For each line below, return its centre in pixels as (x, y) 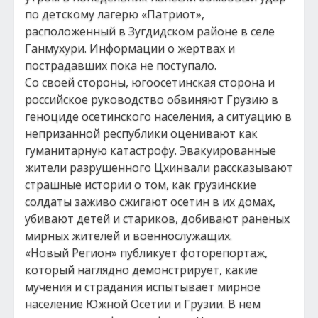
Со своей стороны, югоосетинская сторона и (150, 82)
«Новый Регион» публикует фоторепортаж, (146, 253)
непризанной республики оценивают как (141, 133)
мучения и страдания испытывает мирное (143, 287)
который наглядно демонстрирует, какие (141, 270)
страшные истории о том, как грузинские (141, 185)
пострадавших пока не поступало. (121, 65)
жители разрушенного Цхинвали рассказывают (159, 168)
